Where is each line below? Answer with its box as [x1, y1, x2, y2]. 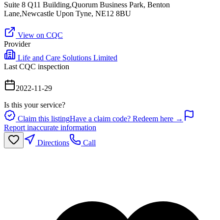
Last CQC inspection [4, 62, 69, 71]
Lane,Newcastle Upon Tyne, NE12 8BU [4, 9, 131, 18]
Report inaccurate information [4, 123, 96, 132]
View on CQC [16, 30, 63, 39]
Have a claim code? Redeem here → [70, 114, 183, 123]
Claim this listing [16, 114, 70, 123]
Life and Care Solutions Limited [18, 53, 117, 62]
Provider [4, 39, 30, 48]
